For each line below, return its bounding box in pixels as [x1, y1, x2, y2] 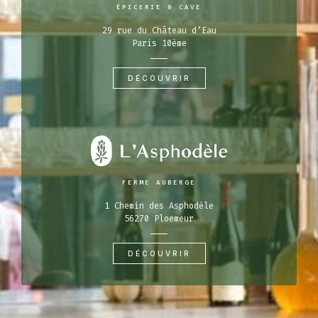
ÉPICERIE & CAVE [116, 2, 202, 11]
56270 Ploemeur [124, 213, 194, 225]
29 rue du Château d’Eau [102, 24, 216, 36]
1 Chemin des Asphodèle [104, 200, 214, 212]
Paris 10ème [131, 37, 187, 49]
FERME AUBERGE [122, 178, 196, 187]
